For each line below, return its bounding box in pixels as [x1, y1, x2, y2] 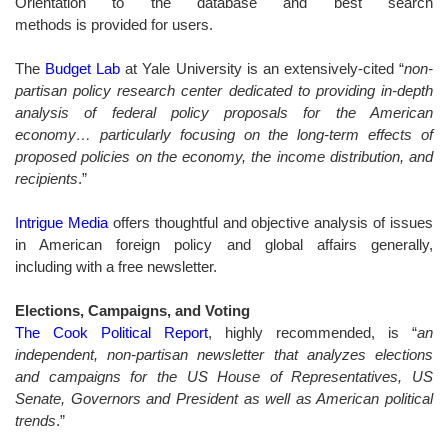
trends [15, 411, 56, 429]
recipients [15, 169, 78, 187]
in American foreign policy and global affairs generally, [15, 235, 433, 253]
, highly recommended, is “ [208, 323, 417, 341]
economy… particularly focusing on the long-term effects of [15, 125, 433, 143]
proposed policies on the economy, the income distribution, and [15, 147, 433, 165]
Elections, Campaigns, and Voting [15, 301, 250, 319]
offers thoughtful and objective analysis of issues [107, 213, 433, 231]
